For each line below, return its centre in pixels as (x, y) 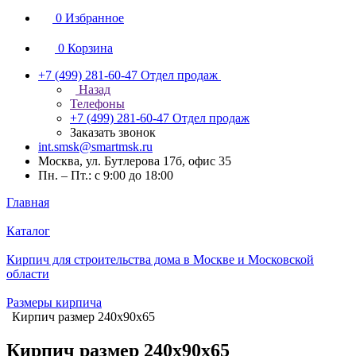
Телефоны (97, 104)
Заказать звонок (113, 132)
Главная (28, 202)
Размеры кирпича (54, 302)
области (28, 274)
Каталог (28, 231)
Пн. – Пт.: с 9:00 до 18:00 (106, 175)
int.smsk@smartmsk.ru (95, 147)
